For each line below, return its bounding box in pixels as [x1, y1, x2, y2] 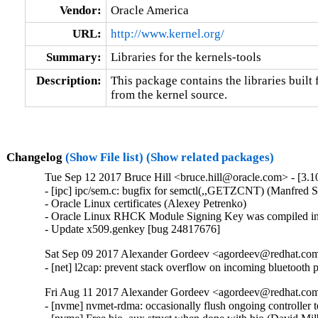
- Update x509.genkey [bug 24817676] [45, 223, 221, 236]
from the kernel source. [110, 87, 227, 102]
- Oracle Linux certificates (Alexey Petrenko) [45, 197, 247, 210]
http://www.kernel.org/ [110, 26, 224, 40]
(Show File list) [65, 150, 143, 164]
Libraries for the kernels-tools [110, 50, 261, 64]
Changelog [6, 150, 65, 164]
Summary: [45, 50, 102, 64]
